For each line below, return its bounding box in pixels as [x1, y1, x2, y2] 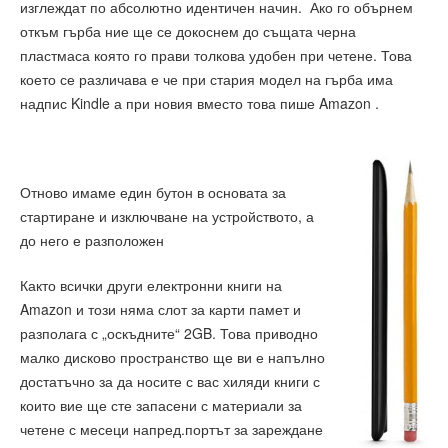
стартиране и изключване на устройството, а [20, 206, 314, 227]
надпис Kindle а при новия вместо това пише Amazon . [20, 93, 379, 114]
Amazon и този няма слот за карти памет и [20, 298, 301, 319]
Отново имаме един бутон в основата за [20, 182, 286, 203]
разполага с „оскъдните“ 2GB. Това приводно [20, 322, 318, 343]
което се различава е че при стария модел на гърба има [20, 69, 393, 90]
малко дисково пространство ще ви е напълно [20, 346, 325, 367]
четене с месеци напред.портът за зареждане [20, 418, 323, 439]
